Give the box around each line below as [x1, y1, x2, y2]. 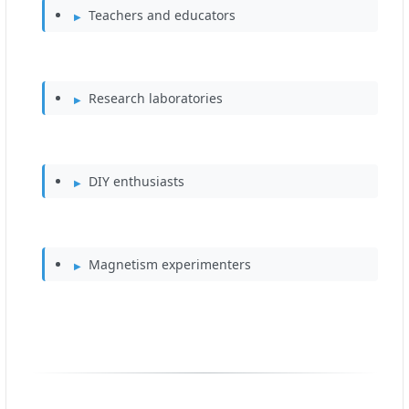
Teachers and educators [89, 6, 236, 25]
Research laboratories [89, 89, 223, 108]
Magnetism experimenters [89, 256, 251, 274]
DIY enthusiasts [89, 173, 184, 191]
